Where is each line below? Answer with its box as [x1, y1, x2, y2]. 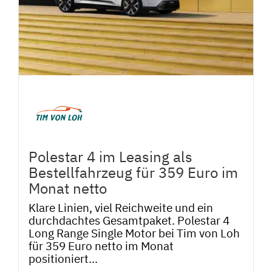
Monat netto [29, 178, 107, 198]
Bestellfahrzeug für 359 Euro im [29, 162, 238, 182]
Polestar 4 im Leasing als [29, 146, 192, 166]
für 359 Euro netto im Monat [29, 238, 174, 254]
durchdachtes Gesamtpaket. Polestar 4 [29, 212, 229, 228]
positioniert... [29, 251, 98, 267]
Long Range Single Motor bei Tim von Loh [29, 225, 240, 241]
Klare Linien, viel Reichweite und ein [29, 200, 213, 216]
